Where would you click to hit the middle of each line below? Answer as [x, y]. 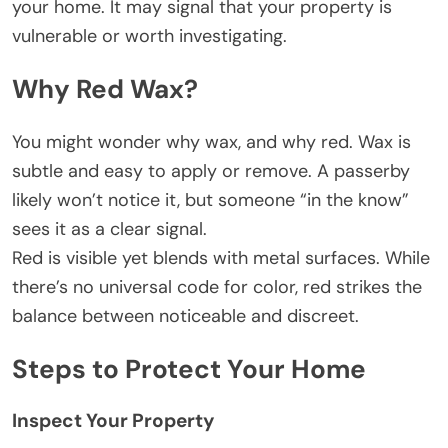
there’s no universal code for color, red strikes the [217, 286]
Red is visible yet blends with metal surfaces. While [221, 257]
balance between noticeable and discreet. [185, 315]
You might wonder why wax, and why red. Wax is [211, 141]
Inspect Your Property [113, 420]
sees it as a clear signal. [109, 228]
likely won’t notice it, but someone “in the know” [210, 199]
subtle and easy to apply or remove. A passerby [211, 170]
